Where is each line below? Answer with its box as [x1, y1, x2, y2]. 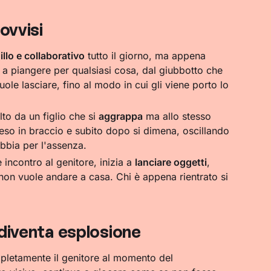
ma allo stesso [142, 110, 211, 123]
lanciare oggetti [134, 156, 207, 169]
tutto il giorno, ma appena [84, 50, 206, 62]
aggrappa [98, 110, 143, 123]
